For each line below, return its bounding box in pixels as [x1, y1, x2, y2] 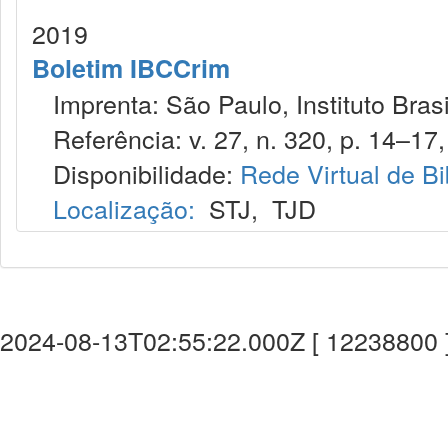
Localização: [53, 190, 195, 226]
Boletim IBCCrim [32, 50, 230, 86]
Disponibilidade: [32, 155, 240, 191]
